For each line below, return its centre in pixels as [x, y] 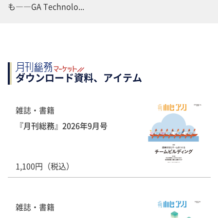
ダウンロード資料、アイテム [79, 77]
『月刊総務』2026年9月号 [62, 125]
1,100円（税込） [45, 166]
